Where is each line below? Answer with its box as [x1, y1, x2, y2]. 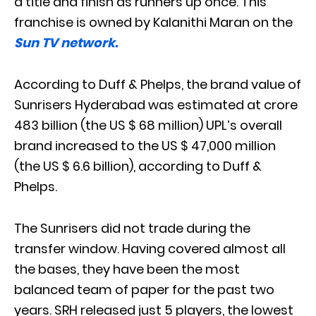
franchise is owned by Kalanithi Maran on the [14, 13, 293, 31]
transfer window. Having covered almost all [14, 239, 286, 257]
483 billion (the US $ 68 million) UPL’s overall [14, 116, 282, 134]
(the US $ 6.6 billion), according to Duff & [14, 157, 262, 175]
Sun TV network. [14, 33, 118, 51]
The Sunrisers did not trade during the [14, 219, 250, 237]
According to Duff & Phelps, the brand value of [14, 75, 301, 93]
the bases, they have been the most [14, 260, 240, 278]
